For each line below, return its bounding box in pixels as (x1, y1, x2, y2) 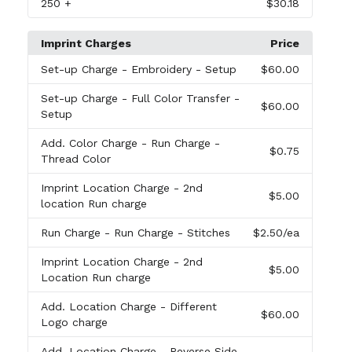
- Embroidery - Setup (121, 63, 236, 75)
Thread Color (40, 152, 111, 165)
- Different (159, 300, 217, 313)
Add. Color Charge (40, 137, 141, 149)
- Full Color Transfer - (121, 92, 240, 104)
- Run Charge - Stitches (104, 226, 230, 239)
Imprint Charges (40, 37, 131, 49)
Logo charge (40, 316, 108, 328)
